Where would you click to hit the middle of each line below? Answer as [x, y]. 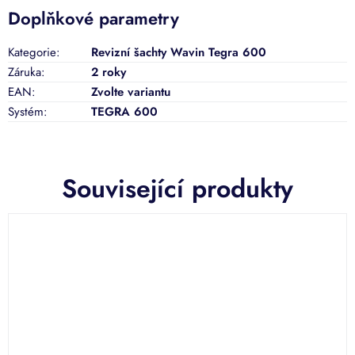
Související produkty [177, 188]
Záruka [25, 73]
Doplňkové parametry [94, 19]
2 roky [109, 73]
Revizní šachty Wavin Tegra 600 [179, 53]
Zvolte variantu [131, 92]
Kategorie [32, 53]
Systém [26, 112]
